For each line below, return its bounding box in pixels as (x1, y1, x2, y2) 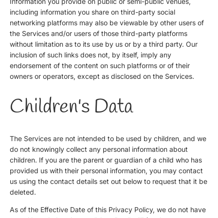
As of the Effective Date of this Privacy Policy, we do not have (10, 205, 206, 214)
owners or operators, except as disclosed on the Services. (10, 72, 194, 80)
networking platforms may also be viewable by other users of (10, 18, 204, 27)
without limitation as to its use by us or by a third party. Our (10, 39, 198, 48)
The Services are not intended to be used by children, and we (10, 134, 206, 143)
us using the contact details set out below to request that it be (10, 177, 207, 186)
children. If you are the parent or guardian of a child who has (10, 156, 202, 164)
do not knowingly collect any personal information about (10, 145, 188, 154)
